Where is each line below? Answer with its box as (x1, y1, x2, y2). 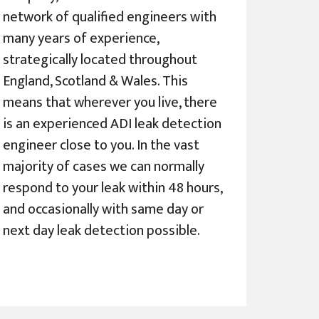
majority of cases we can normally (3, 155, 205, 179)
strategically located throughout (3, 48, 198, 73)
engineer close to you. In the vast (3, 133, 200, 158)
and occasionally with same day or (3, 197, 204, 222)
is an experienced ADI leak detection (3, 112, 222, 137)
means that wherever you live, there (3, 90, 218, 115)
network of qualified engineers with (3, 5, 217, 30)
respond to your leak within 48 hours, (3, 176, 223, 201)
